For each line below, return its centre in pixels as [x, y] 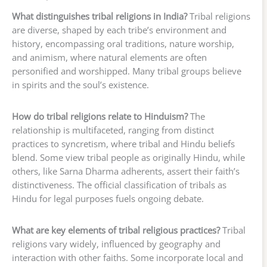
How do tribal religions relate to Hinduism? [100, 117]
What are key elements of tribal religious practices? [116, 230]
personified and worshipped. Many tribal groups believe [127, 71]
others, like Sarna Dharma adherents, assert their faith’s [126, 171]
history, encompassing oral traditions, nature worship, [123, 44]
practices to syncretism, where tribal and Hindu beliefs [123, 144]
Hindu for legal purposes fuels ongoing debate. [108, 199]
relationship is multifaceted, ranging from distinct [113, 130]
